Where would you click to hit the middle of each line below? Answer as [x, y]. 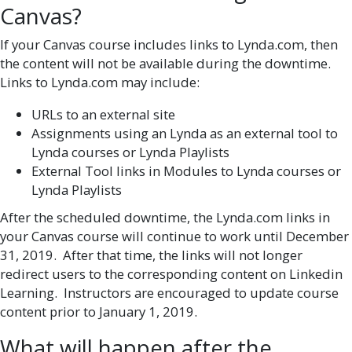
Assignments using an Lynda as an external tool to [185, 134]
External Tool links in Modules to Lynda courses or [186, 171]
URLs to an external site [103, 115]
